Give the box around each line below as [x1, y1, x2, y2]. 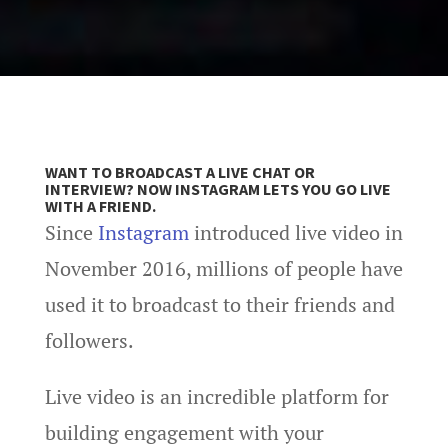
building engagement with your [44, 419, 324, 446]
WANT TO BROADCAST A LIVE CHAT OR [44, 162, 315, 182]
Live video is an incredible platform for [44, 383, 389, 410]
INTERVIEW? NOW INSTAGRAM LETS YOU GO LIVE [44, 179, 391, 199]
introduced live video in [188, 219, 403, 246]
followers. [44, 327, 134, 354]
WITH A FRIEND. [44, 196, 156, 216]
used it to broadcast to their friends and [44, 291, 395, 318]
